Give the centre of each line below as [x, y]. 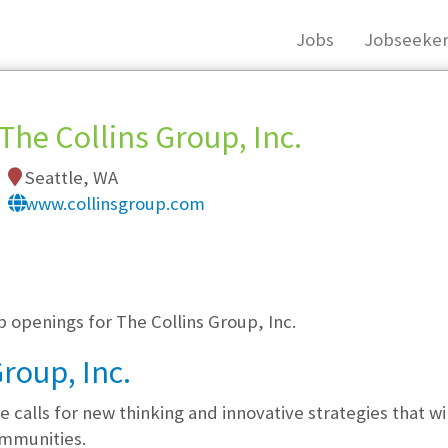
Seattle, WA [69, 177]
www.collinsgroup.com [114, 203]
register [184, 207]
